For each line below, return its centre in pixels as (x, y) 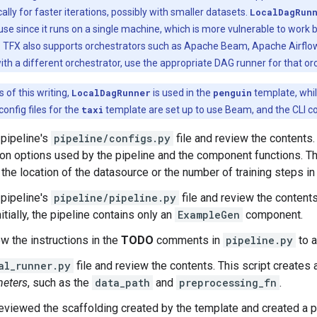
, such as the (60, 283)
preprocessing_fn (228, 283)
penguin (232, 93)
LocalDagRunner (111, 93)
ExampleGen (209, 215)
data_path (122, 283)
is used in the (182, 93)
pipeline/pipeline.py (115, 198)
